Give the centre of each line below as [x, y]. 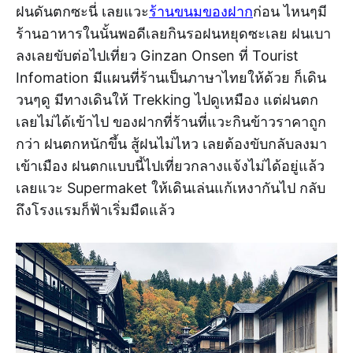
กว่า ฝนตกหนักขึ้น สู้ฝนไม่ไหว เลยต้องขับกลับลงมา [171, 143]
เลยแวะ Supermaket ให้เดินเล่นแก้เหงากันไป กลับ [171, 188]
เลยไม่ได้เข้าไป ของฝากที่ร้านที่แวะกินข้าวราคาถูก [171, 121]
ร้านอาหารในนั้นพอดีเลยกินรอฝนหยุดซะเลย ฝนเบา [173, 33]
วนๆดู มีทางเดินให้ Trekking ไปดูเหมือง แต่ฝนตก [167, 99]
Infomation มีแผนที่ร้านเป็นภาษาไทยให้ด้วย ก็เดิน [171, 77]
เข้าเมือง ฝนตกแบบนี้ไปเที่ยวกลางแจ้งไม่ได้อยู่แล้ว [170, 165]
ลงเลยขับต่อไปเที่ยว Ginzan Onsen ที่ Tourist [157, 55]
